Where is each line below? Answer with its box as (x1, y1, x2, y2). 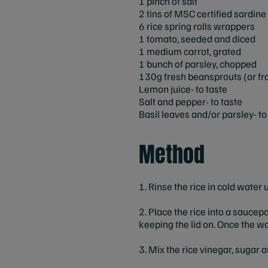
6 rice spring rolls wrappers (139, 19, 255, 32)
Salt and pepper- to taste (139, 95, 242, 108)
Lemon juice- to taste (139, 82, 227, 95)
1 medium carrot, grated (139, 44, 241, 57)
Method (139, 138, 205, 170)
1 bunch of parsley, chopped (139, 57, 257, 70)
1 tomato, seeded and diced (139, 32, 255, 45)
